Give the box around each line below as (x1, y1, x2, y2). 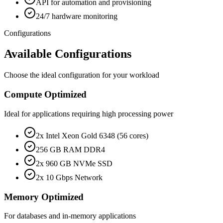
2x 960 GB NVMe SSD (36, 159, 112, 168)
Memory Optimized (4, 191, 84, 202)
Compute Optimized (4, 89, 87, 100)
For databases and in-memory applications (4, 212, 136, 221)
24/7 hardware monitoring (36, 11, 117, 20)
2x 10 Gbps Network (36, 173, 103, 182)
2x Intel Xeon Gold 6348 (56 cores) (36, 131, 148, 140)
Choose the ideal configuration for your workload (4, 71, 159, 80)
